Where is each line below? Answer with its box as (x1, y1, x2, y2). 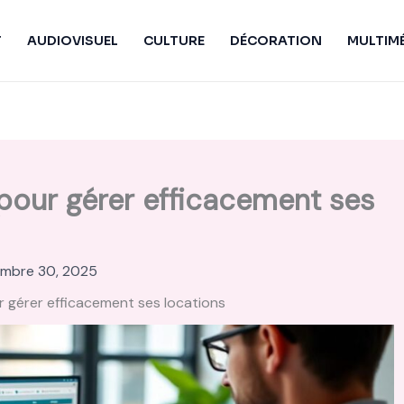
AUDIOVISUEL (27, 32, 118, 49)
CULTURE (143, 32, 205, 49)
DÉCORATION (230, 32, 322, 49)
